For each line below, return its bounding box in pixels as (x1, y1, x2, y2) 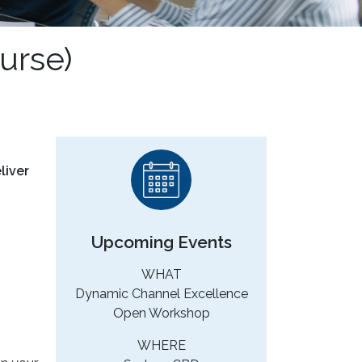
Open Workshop (112, 305, 210, 322)
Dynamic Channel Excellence (74, 286, 248, 302)
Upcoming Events (90, 232, 232, 253)
